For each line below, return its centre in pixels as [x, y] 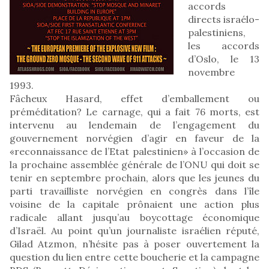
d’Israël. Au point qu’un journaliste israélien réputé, [134, 230]
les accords [224, 45]
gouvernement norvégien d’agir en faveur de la [134, 138]
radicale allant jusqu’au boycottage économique [134, 217]
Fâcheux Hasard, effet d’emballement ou [134, 98]
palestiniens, [217, 32]
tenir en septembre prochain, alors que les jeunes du [134, 177]
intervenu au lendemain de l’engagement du [134, 125]
